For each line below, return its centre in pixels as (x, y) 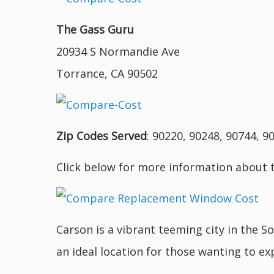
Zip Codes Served (102, 136)
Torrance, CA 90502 (107, 73)
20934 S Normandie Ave (118, 51)
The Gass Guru (95, 29)
